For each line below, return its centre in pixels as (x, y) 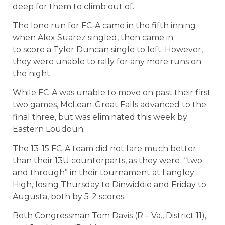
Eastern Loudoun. (49, 129)
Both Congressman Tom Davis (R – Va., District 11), (109, 216)
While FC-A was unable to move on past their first (112, 93)
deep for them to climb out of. (73, 6)
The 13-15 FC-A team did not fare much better (104, 148)
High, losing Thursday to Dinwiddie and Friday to (109, 184)
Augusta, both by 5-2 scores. (69, 196)
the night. (32, 73)
